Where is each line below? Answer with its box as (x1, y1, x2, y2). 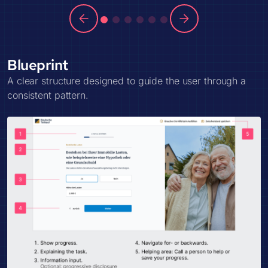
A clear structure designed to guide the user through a (7, 74, 246, 87)
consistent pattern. (7, 89, 89, 101)
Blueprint (7, 55, 68, 74)
